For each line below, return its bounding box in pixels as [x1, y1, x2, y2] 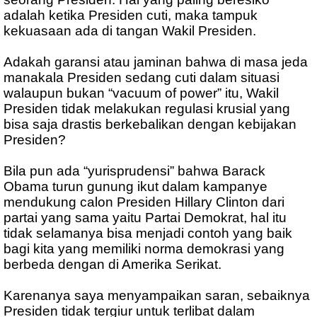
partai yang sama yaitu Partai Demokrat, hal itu [4, 210, 287, 226]
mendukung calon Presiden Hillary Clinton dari [4, 195, 284, 210]
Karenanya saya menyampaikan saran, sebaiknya [4, 288, 310, 304]
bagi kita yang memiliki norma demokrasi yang [4, 241, 284, 257]
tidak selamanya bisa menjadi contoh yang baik [4, 226, 292, 241]
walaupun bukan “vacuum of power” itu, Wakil [4, 86, 279, 101]
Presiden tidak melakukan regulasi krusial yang [4, 101, 290, 117]
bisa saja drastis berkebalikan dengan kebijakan [4, 117, 296, 132]
